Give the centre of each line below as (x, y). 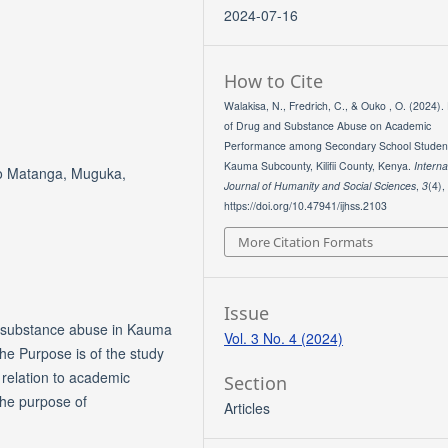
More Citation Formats (306, 241)
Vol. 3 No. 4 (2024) (284, 337)
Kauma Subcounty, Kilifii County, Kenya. (319, 166)
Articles (247, 407)
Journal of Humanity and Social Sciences (320, 186)
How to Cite (274, 81)
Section (256, 382)
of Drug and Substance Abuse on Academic (328, 126)
